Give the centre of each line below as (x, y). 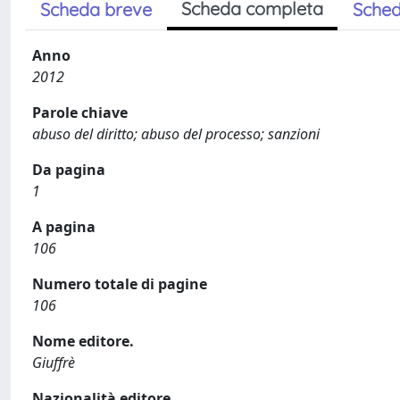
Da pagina (69, 170)
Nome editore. (83, 341)
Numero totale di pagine (120, 284)
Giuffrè (54, 362)
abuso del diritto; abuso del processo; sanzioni (176, 134)
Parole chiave (80, 112)
